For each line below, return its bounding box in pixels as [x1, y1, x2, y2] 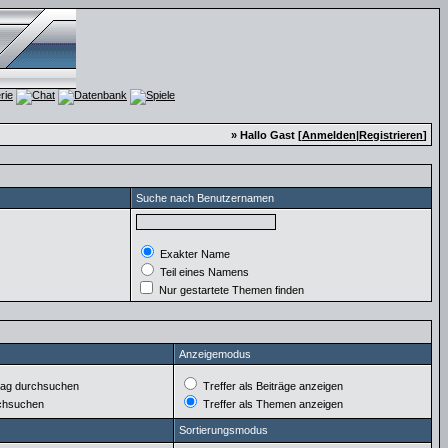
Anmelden [302, 129, 356, 141]
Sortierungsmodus [179, 424, 268, 436]
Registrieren [359, 129, 423, 141]
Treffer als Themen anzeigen [200, 398, 343, 410]
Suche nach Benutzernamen [136, 192, 274, 204]
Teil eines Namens [157, 266, 249, 278]
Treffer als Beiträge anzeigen [200, 380, 343, 392]
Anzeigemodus [179, 348, 251, 360]
